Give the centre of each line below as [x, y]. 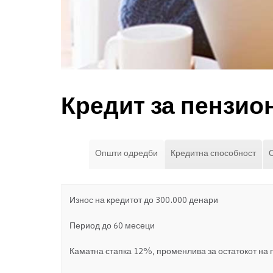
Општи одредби [126, 154]
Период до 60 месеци [112, 226]
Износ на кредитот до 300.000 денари [144, 200]
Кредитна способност [213, 154]
